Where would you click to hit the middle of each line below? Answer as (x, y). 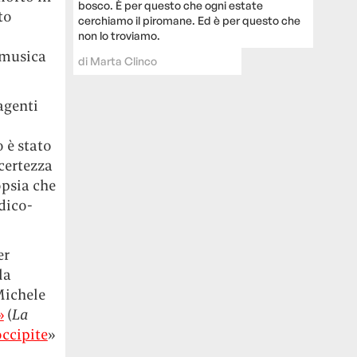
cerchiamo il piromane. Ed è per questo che (190, 21)
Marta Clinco (124, 61)
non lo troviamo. (120, 36)
